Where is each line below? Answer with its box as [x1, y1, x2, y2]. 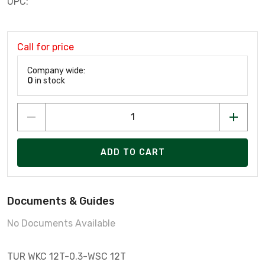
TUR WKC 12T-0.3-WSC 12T [7, 250, 126, 262]
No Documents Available [7, 217, 115, 229]
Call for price [17, 41, 74, 53]
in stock [33, 75, 65, 86]
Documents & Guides [7, 194, 115, 208]
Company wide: [27, 65, 85, 76]
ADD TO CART [100, 147, 166, 158]
